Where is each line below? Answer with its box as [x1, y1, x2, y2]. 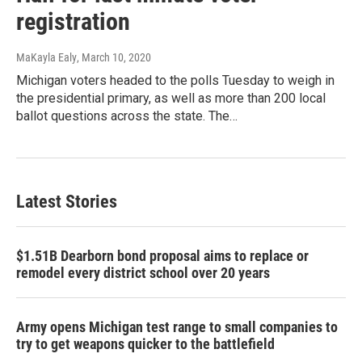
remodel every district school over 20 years [16, 264, 270, 282]
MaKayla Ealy [16, 51, 77, 65]
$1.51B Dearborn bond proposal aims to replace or [16, 247, 309, 265]
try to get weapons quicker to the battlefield [16, 335, 275, 353]
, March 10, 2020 [77, 51, 151, 65]
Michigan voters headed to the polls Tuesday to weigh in [16, 73, 335, 89]
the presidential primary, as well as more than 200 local [16, 90, 326, 107]
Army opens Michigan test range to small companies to [16, 318, 338, 336]
